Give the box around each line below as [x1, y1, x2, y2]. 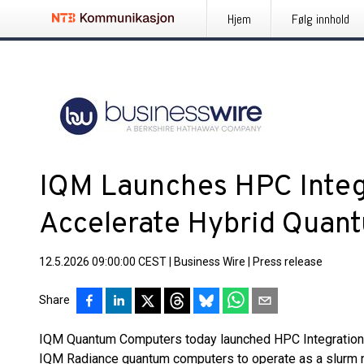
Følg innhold [292, 11, 349, 28]
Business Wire [174, 255, 245, 268]
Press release [253, 255, 323, 268]
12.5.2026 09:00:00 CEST [39, 255, 167, 268]
